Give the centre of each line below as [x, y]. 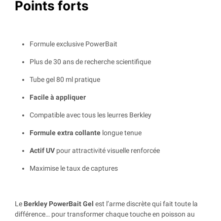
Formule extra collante [65, 133]
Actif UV [42, 151]
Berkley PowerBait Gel [59, 204]
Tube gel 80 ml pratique [65, 80]
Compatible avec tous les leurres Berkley [91, 115]
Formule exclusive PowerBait [74, 44]
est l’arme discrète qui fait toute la [146, 204]
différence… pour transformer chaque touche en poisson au [105, 214]
